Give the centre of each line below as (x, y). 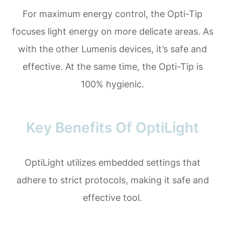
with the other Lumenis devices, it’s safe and (113, 49)
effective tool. (113, 197)
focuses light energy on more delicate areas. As (113, 31)
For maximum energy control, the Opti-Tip (113, 14)
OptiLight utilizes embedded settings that (113, 162)
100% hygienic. (113, 84)
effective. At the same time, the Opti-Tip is (113, 66)
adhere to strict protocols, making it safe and (113, 180)
